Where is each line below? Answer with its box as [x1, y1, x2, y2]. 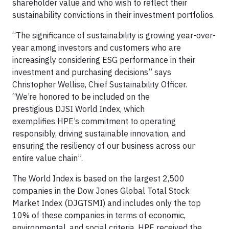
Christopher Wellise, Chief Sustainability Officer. [12, 79, 187, 89]
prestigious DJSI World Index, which [12, 104, 145, 114]
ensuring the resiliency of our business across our [12, 141, 195, 151]
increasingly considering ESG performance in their [12, 55, 195, 65]
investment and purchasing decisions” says [12, 67, 171, 77]
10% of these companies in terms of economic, [12, 210, 186, 220]
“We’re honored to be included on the [12, 91, 150, 102]
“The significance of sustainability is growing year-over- [12, 30, 216, 40]
